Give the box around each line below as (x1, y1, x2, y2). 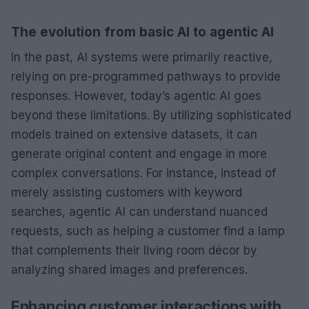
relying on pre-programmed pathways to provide (11, 69, 281, 83)
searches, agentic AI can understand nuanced (11, 204, 268, 219)
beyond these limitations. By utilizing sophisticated (11, 108, 291, 122)
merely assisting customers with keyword (11, 185, 242, 199)
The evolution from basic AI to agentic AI (11, 23, 274, 40)
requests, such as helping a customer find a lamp (11, 223, 285, 238)
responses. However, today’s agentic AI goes (11, 88, 261, 103)
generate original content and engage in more (11, 146, 267, 161)
